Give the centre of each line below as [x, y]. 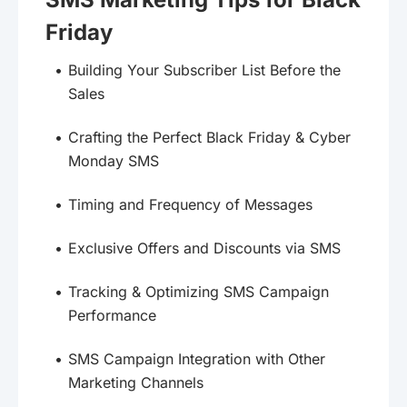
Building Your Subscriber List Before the [204, 70]
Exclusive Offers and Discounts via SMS [204, 248]
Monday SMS [114, 161]
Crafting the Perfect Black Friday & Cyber [209, 138]
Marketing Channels [136, 383]
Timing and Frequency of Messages [190, 205]
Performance [112, 316]
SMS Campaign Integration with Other [197, 359]
